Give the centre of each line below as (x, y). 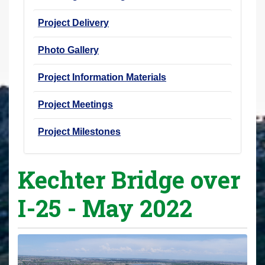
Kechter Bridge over (129, 179)
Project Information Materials (102, 77)
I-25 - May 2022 (105, 208)
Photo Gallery (68, 50)
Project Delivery (73, 22)
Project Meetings (75, 104)
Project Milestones (79, 131)
